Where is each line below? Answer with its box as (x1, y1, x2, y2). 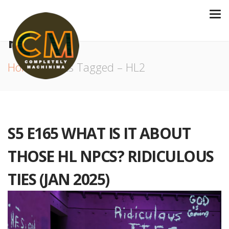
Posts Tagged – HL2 (48, 59, 146, 75)
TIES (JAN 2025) (8, 169, 109, 190)
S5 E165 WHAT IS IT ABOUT (8, 123, 190, 144)
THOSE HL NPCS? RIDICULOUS (8, 146, 214, 167)
